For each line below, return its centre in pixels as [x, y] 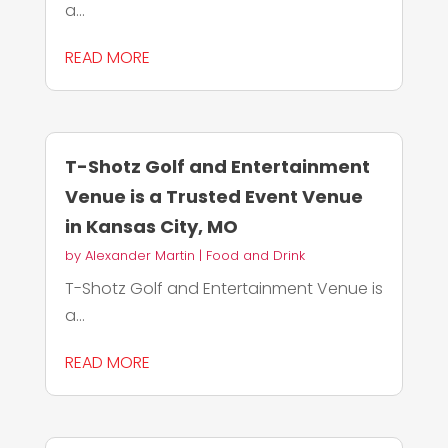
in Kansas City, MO [151, 226]
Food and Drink [255, 255]
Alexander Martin [139, 255]
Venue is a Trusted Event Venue [213, 196]
